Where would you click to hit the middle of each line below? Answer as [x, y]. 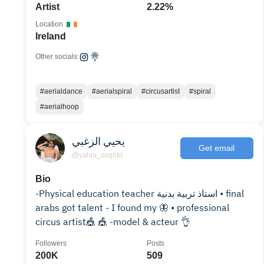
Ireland [51, 36]
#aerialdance [61, 91]
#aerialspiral [112, 91]
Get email [217, 148]
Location [49, 24]
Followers [51, 243]
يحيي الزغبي [98, 141]
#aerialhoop [60, 107]
